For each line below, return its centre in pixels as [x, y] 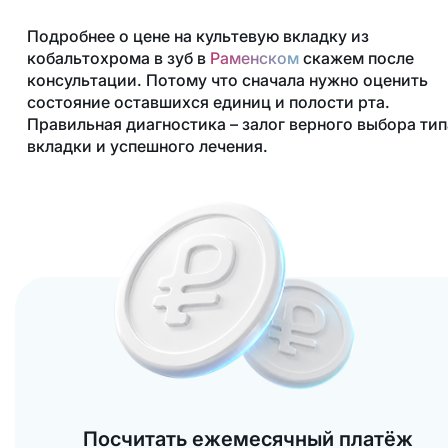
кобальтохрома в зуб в [118, 58]
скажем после [356, 58]
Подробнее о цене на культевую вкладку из [197, 36]
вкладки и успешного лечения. [147, 146]
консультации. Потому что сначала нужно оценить [227, 80]
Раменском [254, 58]
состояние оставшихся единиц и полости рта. [208, 102]
